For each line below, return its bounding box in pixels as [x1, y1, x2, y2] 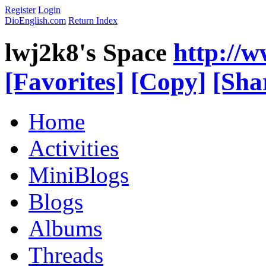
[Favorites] [5, 67, 124, 96]
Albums [28, 215, 102, 241]
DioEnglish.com [5, 15, 66, 26]
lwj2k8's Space [5, 38, 167, 66]
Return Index [68, 15, 118, 26]
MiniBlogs [28, 161, 129, 188]
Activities [28, 135, 119, 161]
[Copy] [131, 67, 206, 96]
